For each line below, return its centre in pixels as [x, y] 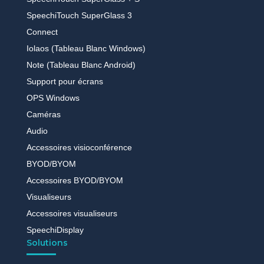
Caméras [43, 115]
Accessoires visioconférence [79, 148]
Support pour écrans [65, 82]
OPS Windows [53, 98]
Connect [42, 32]
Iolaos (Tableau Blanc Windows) [86, 49]
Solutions [47, 243]
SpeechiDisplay [55, 230]
